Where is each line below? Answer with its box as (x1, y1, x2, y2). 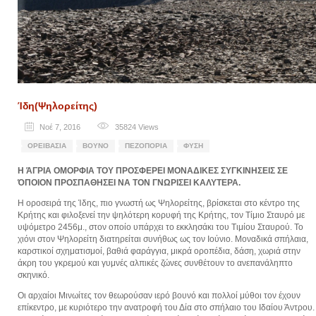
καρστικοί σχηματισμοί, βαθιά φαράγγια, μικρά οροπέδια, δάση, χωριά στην (18, 246, 300, 257)
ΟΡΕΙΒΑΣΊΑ (28, 142, 66, 150)
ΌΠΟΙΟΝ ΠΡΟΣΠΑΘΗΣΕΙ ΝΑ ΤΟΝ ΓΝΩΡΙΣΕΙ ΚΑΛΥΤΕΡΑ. (18, 178, 241, 188)
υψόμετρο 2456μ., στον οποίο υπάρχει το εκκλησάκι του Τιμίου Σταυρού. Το (18, 222, 303, 233)
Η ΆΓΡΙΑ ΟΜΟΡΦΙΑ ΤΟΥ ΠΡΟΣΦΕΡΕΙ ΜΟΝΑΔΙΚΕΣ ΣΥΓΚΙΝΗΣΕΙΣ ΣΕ (18, 166, 288, 176)
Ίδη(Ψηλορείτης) (18, 100, 97, 112)
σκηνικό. (18, 270, 49, 281)
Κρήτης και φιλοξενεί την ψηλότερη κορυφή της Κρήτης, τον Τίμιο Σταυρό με (18, 210, 305, 221)
